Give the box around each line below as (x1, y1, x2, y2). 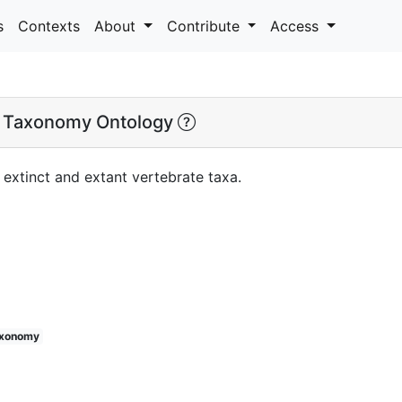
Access (270, 16, 324, 35)
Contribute (166, 16, 244, 35)
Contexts (18, 16, 80, 35)
